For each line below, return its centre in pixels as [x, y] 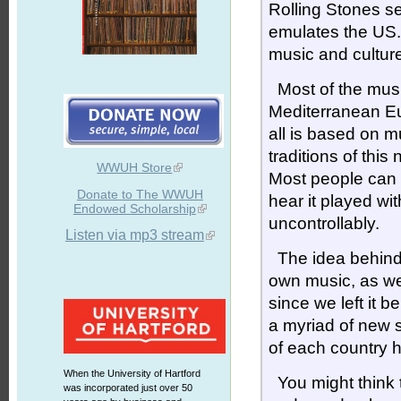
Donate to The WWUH [140, 194]
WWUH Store [135, 167]
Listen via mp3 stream [134, 235]
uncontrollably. [324, 224]
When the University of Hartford [132, 373]
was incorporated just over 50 [128, 388]
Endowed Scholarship [134, 209]
